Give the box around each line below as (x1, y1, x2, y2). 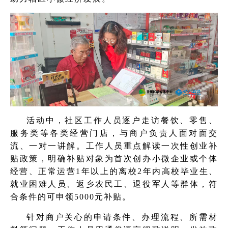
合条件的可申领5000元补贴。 (10, 192, 131, 201)
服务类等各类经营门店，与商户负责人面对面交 (10, 128, 218, 137)
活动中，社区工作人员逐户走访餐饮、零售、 (26, 116, 218, 125)
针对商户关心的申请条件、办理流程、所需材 (26, 212, 218, 221)
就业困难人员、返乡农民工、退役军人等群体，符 (10, 179, 218, 188)
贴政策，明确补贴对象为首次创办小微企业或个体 (10, 154, 218, 163)
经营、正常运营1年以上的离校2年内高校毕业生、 (10, 166, 218, 176)
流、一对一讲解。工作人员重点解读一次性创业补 (10, 141, 218, 150)
